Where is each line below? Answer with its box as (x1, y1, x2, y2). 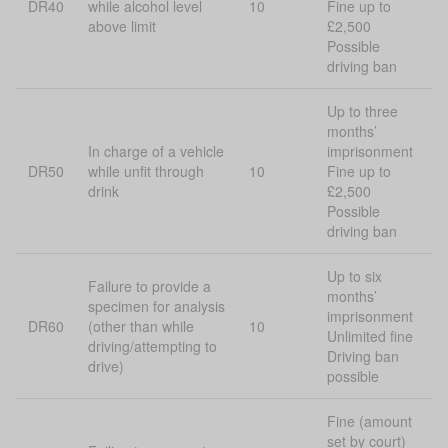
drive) (88, 356, 124, 376)
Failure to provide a (88, 276, 211, 296)
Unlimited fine (327, 326, 413, 346)
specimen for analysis (88, 296, 225, 316)
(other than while (88, 316, 194, 336)
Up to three (327, 101, 398, 121)
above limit (88, 16, 156, 36)
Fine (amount (327, 411, 412, 431)
